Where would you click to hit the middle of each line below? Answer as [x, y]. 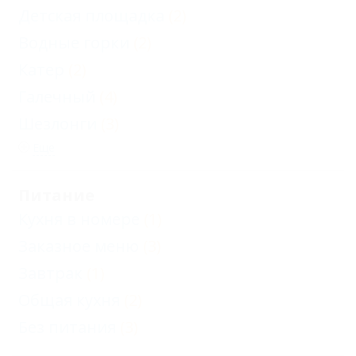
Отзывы [64, 66]
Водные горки [74, 43]
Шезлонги [58, 124]
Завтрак [50, 273]
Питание [56, 195]
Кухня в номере [79, 219]
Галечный [57, 97]
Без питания [67, 327]
